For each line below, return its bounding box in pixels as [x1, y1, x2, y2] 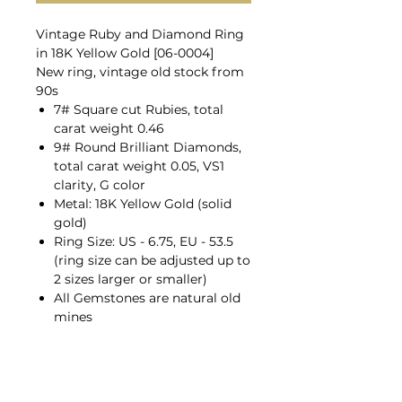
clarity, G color [54, 176, 145, 193]
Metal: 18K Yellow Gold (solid [54, 195, 232, 212]
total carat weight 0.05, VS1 [54, 157, 224, 174]
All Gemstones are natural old [54, 289, 240, 306]
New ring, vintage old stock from [36, 63, 244, 80]
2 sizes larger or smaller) [54, 270, 207, 287]
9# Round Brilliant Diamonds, [54, 138, 241, 155]
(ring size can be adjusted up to [54, 251, 250, 268]
